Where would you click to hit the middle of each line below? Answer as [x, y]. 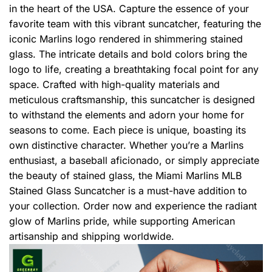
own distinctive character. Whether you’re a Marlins [126, 145]
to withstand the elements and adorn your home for [127, 115]
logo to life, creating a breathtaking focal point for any [134, 70]
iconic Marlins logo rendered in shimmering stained [126, 39]
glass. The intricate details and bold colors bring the [128, 54]
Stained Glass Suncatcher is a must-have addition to [128, 191]
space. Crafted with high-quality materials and [114, 85]
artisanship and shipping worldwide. [92, 236]
